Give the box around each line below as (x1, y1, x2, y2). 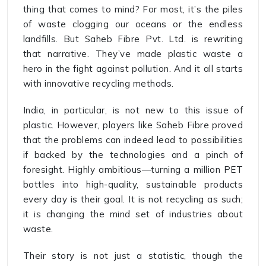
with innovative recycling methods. (23, 78, 174, 90)
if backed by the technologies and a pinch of (23, 149, 243, 161)
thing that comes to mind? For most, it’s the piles (23, 4, 243, 15)
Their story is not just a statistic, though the (23, 250, 243, 262)
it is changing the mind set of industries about (23, 208, 243, 220)
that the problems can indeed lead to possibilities (23, 134, 243, 146)
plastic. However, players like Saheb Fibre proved (23, 119, 243, 131)
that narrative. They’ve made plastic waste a (23, 48, 243, 60)
